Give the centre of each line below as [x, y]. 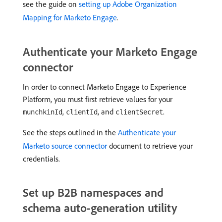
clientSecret [139, 112]
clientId [82, 112]
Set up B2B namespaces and [93, 192]
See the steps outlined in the [70, 132]
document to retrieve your [150, 146]
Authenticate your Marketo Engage [110, 52]
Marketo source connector [65, 146]
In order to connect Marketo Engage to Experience [105, 87]
